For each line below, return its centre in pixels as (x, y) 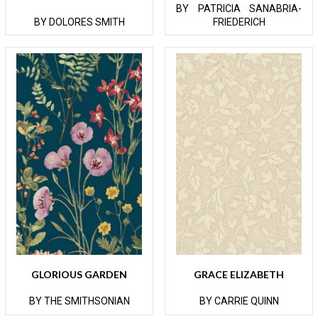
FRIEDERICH (239, 22)
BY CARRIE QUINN (239, 301)
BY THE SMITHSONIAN (79, 301)
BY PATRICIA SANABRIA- (239, 8)
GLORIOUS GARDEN (79, 275)
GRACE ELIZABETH (239, 275)
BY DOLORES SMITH (79, 22)
